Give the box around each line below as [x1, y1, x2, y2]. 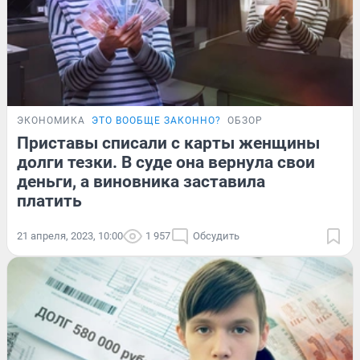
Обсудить [193, 230, 239, 243]
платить [17, 191, 82, 211]
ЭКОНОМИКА [17, 115, 85, 127]
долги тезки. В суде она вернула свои [17, 153, 315, 173]
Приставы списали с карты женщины [17, 133, 320, 153]
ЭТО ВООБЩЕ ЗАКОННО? [92, 115, 221, 127]
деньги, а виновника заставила [17, 172, 265, 192]
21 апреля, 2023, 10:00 [17, 230, 123, 243]
